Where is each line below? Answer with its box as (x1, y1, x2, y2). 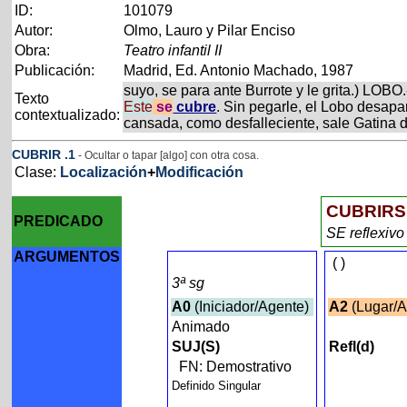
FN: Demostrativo (179, 359, 296, 374)
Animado (172, 319, 234, 334)
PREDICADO (14, 213, 104, 229)
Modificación (155, 164, 244, 180)
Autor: (15, 23, 54, 38)
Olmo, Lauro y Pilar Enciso (124, 23, 296, 38)
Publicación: (15, 63, 95, 78)
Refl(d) (329, 339, 375, 354)
